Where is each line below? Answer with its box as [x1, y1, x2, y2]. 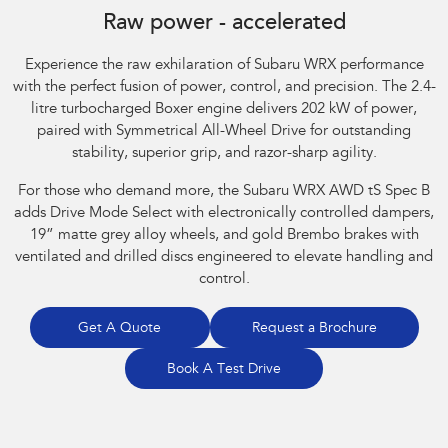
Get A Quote [78, 322, 161, 337]
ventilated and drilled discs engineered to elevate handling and [15, 250, 433, 266]
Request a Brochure [251, 322, 377, 337]
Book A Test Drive [167, 363, 281, 378]
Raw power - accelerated [102, 13, 346, 36]
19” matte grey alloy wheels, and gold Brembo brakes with [29, 228, 419, 244]
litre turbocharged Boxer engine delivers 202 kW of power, [31, 102, 417, 118]
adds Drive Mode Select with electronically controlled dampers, [14, 206, 434, 222]
